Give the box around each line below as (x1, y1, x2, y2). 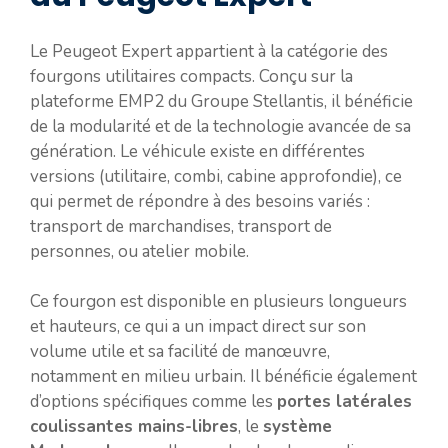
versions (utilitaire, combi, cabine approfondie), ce (30, 164, 402, 188)
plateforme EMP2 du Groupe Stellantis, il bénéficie (30, 89, 413, 113)
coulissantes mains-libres (30, 415, 238, 438)
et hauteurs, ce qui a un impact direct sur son (30, 315, 366, 338)
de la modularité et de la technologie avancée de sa (30, 114, 411, 138)
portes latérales (277, 390, 412, 413)
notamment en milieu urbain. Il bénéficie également (30, 365, 417, 388)
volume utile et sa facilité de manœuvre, (30, 340, 330, 363)
